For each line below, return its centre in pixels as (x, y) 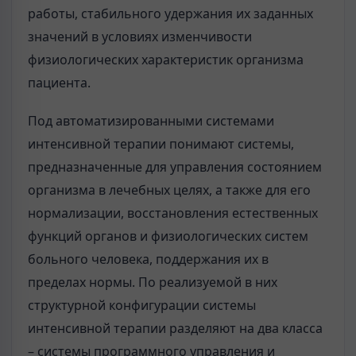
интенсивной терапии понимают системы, (161, 143)
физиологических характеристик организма (166, 59)
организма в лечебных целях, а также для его (169, 190)
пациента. (59, 82)
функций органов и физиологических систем (168, 236)
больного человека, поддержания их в (148, 259)
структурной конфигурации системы (142, 305)
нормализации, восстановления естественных (173, 213)
